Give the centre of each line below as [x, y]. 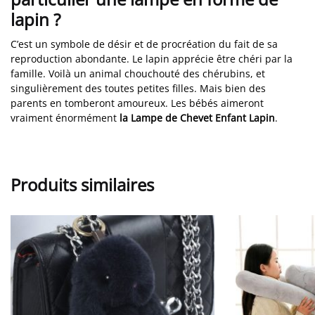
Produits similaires [82, 185]
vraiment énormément [65, 118]
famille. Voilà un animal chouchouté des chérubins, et [138, 74]
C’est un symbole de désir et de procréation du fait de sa [144, 44]
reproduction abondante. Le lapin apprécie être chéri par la [152, 59]
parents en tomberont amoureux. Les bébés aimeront [137, 103]
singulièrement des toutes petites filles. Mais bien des [138, 89]
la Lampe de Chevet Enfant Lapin [197, 118]
